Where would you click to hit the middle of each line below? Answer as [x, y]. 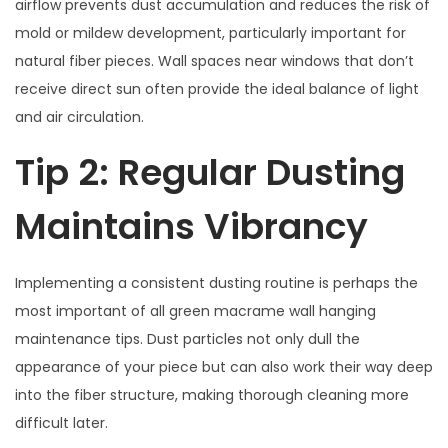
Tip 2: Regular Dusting [210, 172]
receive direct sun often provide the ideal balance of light [217, 88]
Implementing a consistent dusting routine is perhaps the [216, 282]
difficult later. [61, 422]
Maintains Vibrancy [191, 226]
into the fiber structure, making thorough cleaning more [212, 394]
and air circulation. [79, 116]
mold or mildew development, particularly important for [210, 32]
